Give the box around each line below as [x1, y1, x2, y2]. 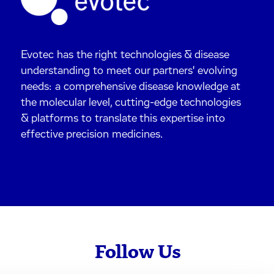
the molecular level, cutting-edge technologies [21, 97, 242, 109]
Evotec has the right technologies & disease [21, 50, 229, 61]
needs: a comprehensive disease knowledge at [21, 81, 241, 93]
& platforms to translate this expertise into [21, 113, 226, 125]
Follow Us [94, 242, 181, 262]
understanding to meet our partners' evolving [21, 65, 238, 77]
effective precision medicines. [21, 129, 163, 141]
